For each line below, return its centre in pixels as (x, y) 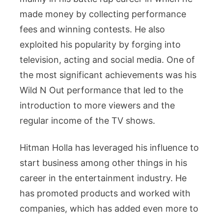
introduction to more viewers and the (97, 105)
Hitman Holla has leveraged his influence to (109, 147)
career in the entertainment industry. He (103, 178)
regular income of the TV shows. (87, 120)
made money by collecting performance (103, 14)
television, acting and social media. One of (107, 59)
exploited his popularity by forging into (100, 44)
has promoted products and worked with (105, 193)
